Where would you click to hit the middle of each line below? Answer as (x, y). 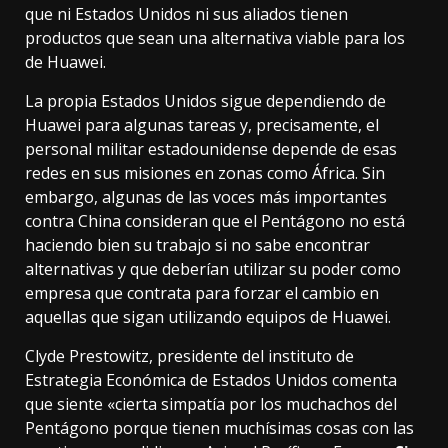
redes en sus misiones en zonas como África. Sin (205, 173)
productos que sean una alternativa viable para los (215, 38)
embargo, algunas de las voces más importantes (206, 197)
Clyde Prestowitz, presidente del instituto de (189, 356)
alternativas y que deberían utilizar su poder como (213, 269)
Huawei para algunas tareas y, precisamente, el (202, 125)
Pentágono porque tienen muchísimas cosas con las (219, 428)
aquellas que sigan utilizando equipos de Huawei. (208, 317)
